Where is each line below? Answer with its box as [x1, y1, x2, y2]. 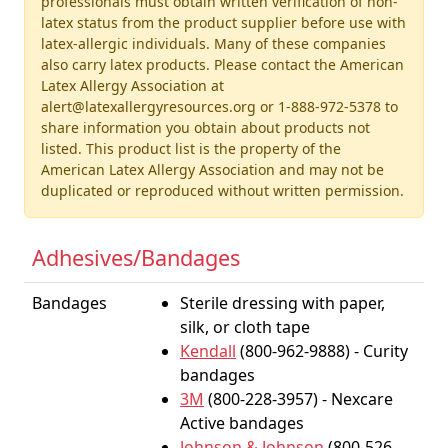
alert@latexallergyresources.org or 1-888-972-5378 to [41, 97, 398, 116]
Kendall [180, 340, 236, 362]
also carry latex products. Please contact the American [41, 55, 404, 74]
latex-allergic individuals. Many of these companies [41, 34, 386, 53]
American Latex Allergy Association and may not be [41, 160, 384, 179]
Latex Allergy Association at [41, 76, 224, 95]
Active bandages [180, 412, 304, 434]
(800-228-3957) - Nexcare [204, 388, 393, 410]
